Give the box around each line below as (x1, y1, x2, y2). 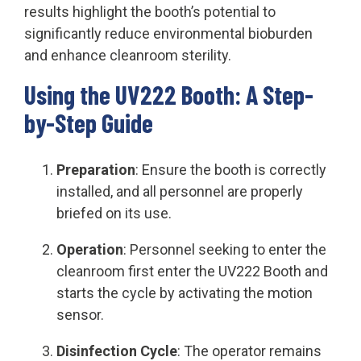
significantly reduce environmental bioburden (24, 24, 313, 42)
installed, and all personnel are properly (56, 182, 303, 200)
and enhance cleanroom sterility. (24, 46, 231, 64)
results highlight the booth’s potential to (24, 2, 276, 20)
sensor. (56, 305, 104, 323)
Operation (56, 240, 123, 258)
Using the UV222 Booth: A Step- (24, 78, 313, 110)
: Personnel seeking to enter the (123, 240, 326, 258)
